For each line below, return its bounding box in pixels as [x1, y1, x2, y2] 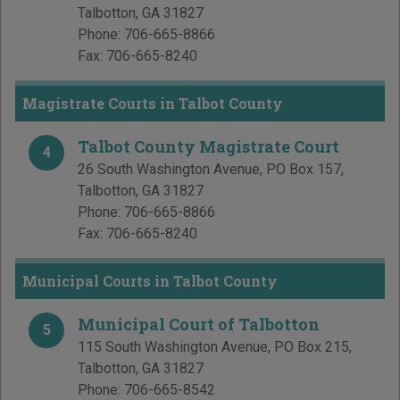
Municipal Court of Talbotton [78, 313, 320, 336]
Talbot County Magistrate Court [78, 136, 339, 158]
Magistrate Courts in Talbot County [22, 94, 283, 113]
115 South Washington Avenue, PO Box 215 [78, 338, 349, 356]
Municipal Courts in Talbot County [22, 271, 278, 291]
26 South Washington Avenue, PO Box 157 [78, 161, 341, 179]
